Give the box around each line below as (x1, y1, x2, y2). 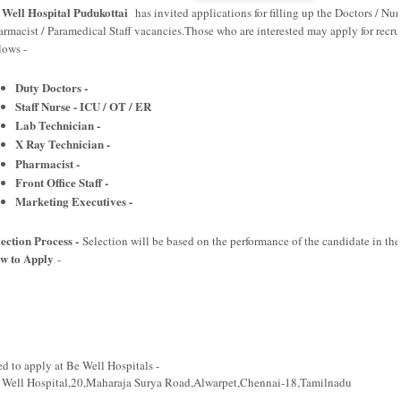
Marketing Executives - (14, 192, 132, 209)
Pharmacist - (14, 154, 83, 172)
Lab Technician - (14, 116, 104, 133)
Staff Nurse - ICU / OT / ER (14, 97, 151, 115)
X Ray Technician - (14, 135, 114, 153)
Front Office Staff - (14, 173, 112, 191)
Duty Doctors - (14, 78, 91, 96)
